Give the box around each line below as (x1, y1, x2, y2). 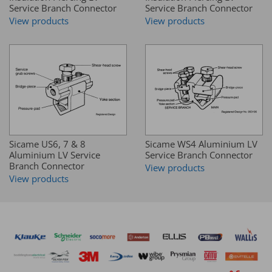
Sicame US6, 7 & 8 (9, 138, 86, 151)
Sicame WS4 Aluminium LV (145, 138, 257, 151)
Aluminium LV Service (9, 149, 100, 161)
